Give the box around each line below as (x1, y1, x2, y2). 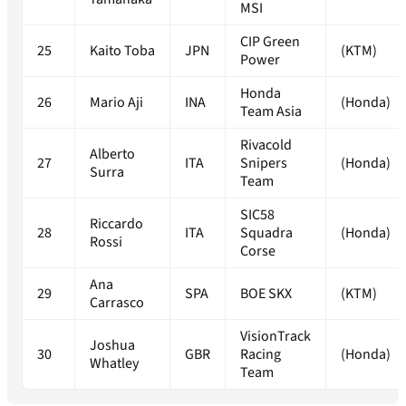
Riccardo (90, 214, 143, 235)
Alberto (90, 144, 135, 165)
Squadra (240, 223, 293, 244)
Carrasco (90, 293, 144, 314)
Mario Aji (90, 92, 143, 113)
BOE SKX (240, 284, 292, 304)
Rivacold (240, 135, 292, 156)
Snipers (240, 153, 287, 174)
